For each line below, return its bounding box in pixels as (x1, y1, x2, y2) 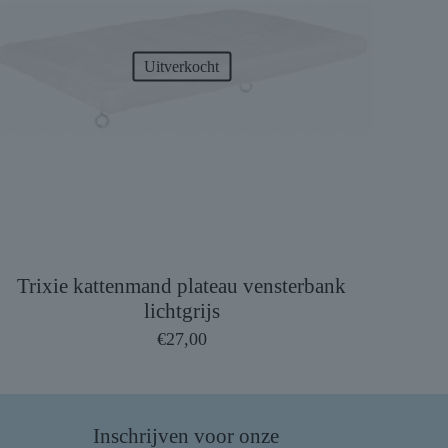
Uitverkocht (144, 57, 220, 75)
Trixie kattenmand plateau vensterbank (17, 273, 347, 298)
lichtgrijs (143, 298, 220, 323)
